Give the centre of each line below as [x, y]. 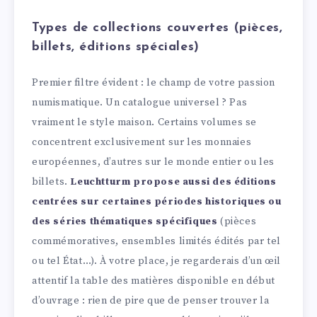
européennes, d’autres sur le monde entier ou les [153, 162]
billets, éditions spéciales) [116, 47]
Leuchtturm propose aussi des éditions [173, 182]
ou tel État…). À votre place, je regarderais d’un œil [156, 261]
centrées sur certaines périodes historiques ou [157, 202]
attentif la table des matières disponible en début [154, 281]
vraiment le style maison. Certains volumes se [145, 123]
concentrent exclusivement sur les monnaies [142, 143]
